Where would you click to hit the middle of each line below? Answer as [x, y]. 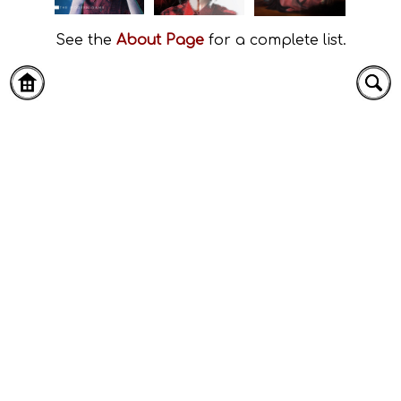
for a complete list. [275, 40]
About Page [160, 40]
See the [85, 40]
